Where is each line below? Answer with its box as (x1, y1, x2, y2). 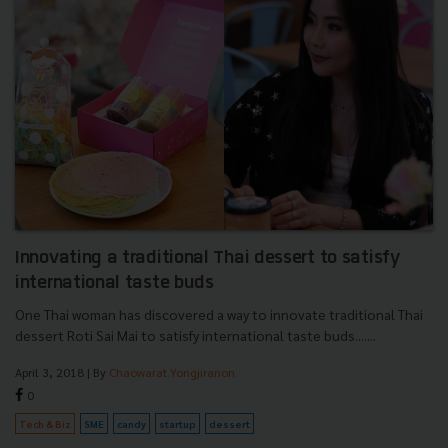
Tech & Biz (19, 416, 71, 430)
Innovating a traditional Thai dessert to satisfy (15, 248, 400, 268)
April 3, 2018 (15, 363, 84, 380)
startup (159, 416, 196, 430)
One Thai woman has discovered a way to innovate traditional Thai (15, 304, 423, 323)
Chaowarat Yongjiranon (109, 363, 235, 380)
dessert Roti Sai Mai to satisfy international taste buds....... (15, 325, 376, 344)
